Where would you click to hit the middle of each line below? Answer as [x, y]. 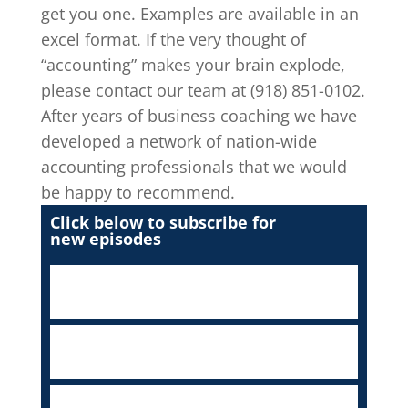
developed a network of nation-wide [178, 141]
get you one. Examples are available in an [199, 13]
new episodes [105, 238]
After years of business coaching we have [199, 115]
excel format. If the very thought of [173, 39]
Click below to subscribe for [163, 222]
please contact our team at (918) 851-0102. [203, 90]
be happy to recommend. [138, 192]
